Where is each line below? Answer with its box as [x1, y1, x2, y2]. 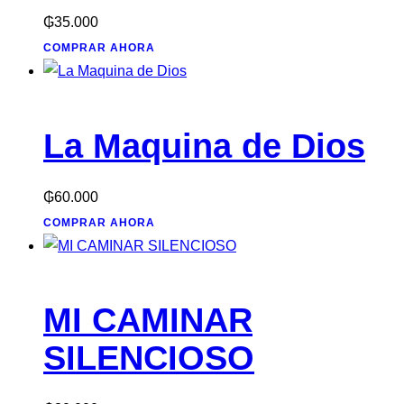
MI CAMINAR [43, 301, 252, 340]
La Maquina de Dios [43, 126, 365, 165]
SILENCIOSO [43, 339, 254, 378]
